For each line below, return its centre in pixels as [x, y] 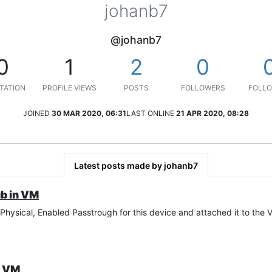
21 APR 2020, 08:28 [212, 113]
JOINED [36, 113]
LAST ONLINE [150, 113]
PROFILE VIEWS [69, 87]
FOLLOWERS [203, 87]
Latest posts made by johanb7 [136, 165]
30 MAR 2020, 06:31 [89, 113]
